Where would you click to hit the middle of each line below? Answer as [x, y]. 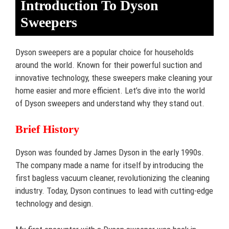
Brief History [47, 129]
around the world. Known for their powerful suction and [109, 65]
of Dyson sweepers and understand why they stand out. [110, 103]
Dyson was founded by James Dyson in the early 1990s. [110, 152]
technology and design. [54, 203]
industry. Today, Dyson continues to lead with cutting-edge [114, 191]
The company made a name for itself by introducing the [109, 165]
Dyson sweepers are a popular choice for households [105, 52]
